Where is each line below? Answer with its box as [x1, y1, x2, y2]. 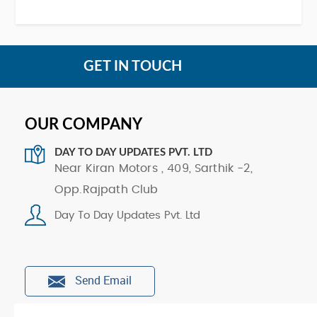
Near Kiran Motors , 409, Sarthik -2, [54, 162, 253, 174]
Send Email [72, 272, 132, 289]
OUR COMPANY [25, 116, 142, 132]
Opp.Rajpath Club [54, 183, 158, 195]
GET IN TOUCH [83, 59, 182, 74]
